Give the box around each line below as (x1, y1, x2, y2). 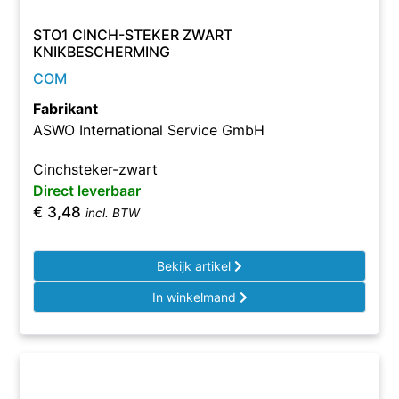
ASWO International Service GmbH (33, 121, 265, 139)
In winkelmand (151, 289, 240, 305)
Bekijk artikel (157, 258, 234, 273)
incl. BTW (85, 206, 141, 220)
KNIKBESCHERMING (33, 43, 171, 61)
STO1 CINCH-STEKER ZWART (33, 26, 233, 44)
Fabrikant (33, 100, 99, 118)
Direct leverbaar (33, 182, 142, 199)
